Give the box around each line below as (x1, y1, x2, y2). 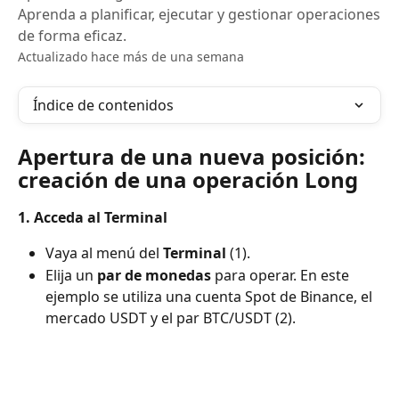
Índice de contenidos (33, 95, 174, 115)
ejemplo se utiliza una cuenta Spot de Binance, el (45, 286, 376, 306)
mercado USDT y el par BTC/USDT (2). (45, 307, 296, 328)
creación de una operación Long (18, 165, 358, 194)
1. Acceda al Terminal (18, 208, 167, 227)
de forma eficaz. (18, 26, 126, 45)
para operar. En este (211, 265, 353, 285)
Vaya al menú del (45, 243, 163, 264)
